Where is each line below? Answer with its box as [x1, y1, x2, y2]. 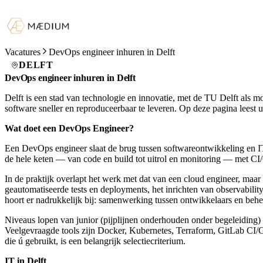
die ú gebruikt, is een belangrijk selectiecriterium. [5, 236, 186, 246]
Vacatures [5, 47, 41, 57]
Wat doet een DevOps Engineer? [5, 123, 134, 133]
